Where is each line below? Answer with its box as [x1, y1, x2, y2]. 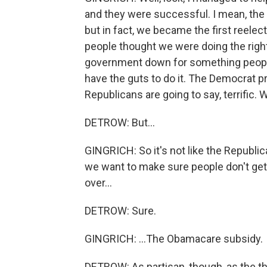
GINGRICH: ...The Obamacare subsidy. [85, 232, 263, 245]
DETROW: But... [85, 116, 155, 129]
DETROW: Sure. [85, 204, 156, 217]
